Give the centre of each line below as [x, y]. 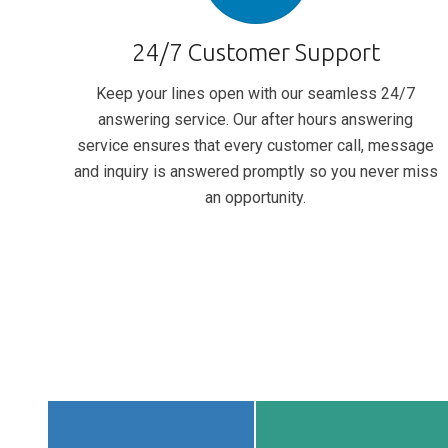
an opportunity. [256, 197]
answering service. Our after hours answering [256, 119]
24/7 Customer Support [255, 52]
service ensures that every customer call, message [256, 145]
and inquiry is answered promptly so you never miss [255, 171]
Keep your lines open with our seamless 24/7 [256, 93]
